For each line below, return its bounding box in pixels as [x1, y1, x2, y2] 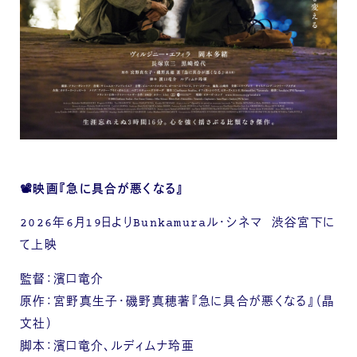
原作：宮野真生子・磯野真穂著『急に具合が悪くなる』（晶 [20, 294, 335, 312]
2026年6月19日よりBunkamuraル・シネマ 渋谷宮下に [20, 215, 336, 233]
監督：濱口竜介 [20, 272, 104, 289]
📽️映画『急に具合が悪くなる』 [20, 181, 184, 198]
